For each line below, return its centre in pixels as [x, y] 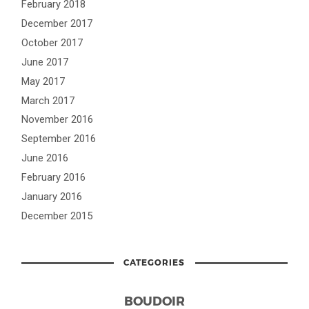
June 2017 [45, 62]
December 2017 [57, 23]
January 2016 [52, 197]
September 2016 [59, 139]
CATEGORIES [154, 262]
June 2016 [45, 158]
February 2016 [54, 178]
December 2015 [57, 216]
